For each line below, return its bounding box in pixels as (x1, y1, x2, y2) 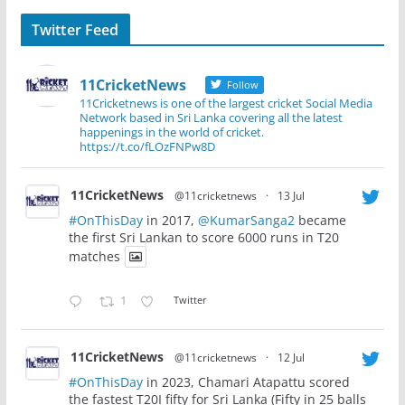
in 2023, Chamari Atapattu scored (142, 372, 350, 391)
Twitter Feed (31, 19, 119, 40)
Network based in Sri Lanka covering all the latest (79, 108, 343, 126)
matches (68, 247, 120, 265)
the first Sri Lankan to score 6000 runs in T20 (68, 228, 339, 246)
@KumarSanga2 (197, 211, 295, 229)
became (294, 211, 346, 229)
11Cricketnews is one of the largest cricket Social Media (79, 94, 372, 111)
